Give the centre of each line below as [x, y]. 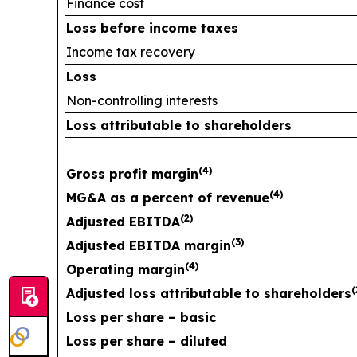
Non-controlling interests [142, 100]
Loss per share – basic [141, 317]
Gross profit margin [132, 173]
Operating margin [126, 269]
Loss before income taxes [152, 27]
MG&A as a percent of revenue [168, 197]
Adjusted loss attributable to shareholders [209, 293]
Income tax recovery [131, 51]
